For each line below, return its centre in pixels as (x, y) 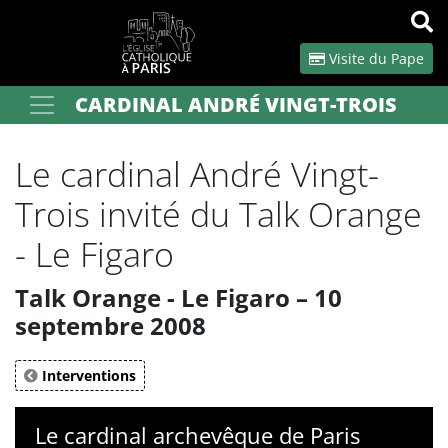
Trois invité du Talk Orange (218, 214)
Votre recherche (67, 103)
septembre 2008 (110, 325)
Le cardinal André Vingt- (197, 174)
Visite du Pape (374, 58)
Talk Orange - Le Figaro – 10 (178, 297)
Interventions (87, 375)
